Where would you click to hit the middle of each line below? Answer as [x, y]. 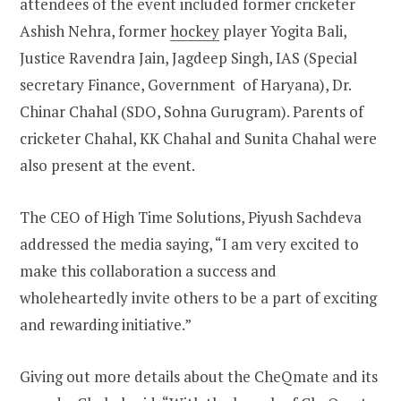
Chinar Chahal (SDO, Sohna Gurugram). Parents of [192, 112]
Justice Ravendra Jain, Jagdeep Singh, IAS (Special [188, 58]
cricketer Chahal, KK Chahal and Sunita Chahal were [198, 139]
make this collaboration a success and [148, 271]
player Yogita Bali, [283, 31]
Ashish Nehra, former [95, 31]
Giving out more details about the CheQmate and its [199, 377]
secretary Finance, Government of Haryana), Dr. [185, 85]
